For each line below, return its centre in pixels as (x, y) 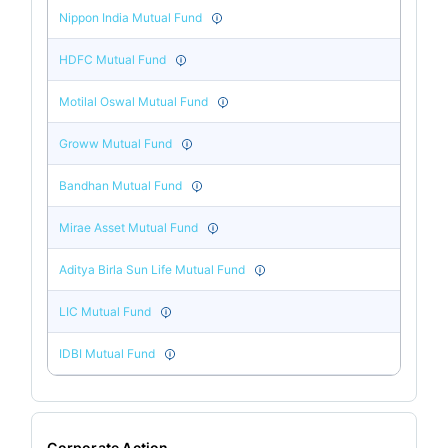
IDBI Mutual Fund (107, 353)
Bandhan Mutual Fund (121, 185)
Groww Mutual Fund (116, 143)
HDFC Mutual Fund (113, 59)
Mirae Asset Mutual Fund (129, 227)
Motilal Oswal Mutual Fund (134, 101)
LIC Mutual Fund (105, 311)
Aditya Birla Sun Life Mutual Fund (152, 269)
